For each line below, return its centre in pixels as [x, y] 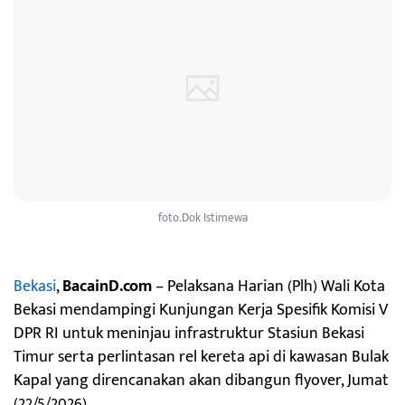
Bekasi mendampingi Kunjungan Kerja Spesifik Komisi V [201, 310]
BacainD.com [109, 286]
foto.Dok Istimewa [202, 217]
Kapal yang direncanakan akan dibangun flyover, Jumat [201, 380]
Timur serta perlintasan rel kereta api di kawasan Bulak [201, 357]
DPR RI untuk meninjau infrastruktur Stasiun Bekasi [189, 333]
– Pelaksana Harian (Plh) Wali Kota [270, 286]
